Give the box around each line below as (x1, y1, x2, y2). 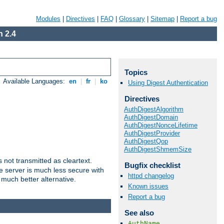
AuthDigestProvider (124, 129, 180, 137)
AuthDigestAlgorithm (124, 105, 183, 113)
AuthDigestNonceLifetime (124, 121, 197, 129)
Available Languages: (3, 77, 67, 85)
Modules (36, 15, 60, 22)
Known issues (128, 182, 168, 190)
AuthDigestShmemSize (124, 145, 191, 153)
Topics (124, 68, 147, 76)
